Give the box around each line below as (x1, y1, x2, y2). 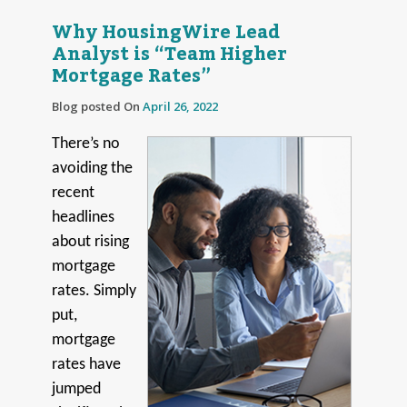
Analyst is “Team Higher (51, 35, 287, 73)
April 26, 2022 (142, 97, 218, 114)
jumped (51, 380, 101, 398)
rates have (51, 355, 121, 373)
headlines (51, 208, 114, 226)
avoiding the (51, 159, 133, 177)
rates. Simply (51, 282, 136, 300)
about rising (51, 233, 129, 251)
